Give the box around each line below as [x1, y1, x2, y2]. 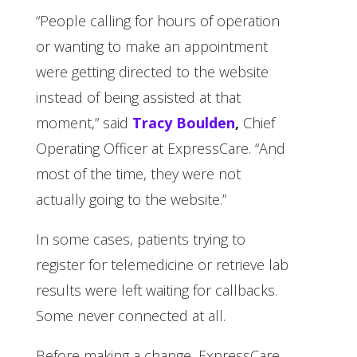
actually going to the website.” [35, 189, 226, 209]
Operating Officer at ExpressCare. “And [35, 138, 285, 158]
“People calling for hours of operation [35, 10, 280, 30]
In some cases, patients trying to [35, 229, 245, 249]
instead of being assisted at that [35, 87, 241, 107]
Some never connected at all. [35, 305, 226, 325]
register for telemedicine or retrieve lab [35, 254, 288, 274]
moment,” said [35, 112, 132, 132]
